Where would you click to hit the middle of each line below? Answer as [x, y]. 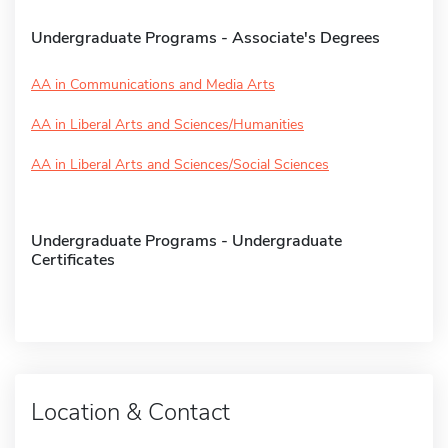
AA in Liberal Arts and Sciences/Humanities [167, 124]
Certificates [73, 259]
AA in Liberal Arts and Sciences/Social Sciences [180, 164]
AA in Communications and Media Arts [153, 84]
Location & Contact [130, 411]
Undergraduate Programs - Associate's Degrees [205, 37]
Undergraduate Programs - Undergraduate [186, 240]
